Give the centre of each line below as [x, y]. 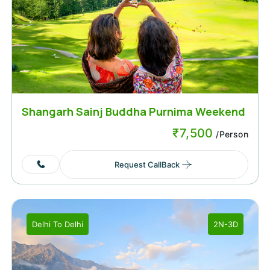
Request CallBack [147, 164]
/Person [231, 134]
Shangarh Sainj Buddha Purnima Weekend [133, 111]
